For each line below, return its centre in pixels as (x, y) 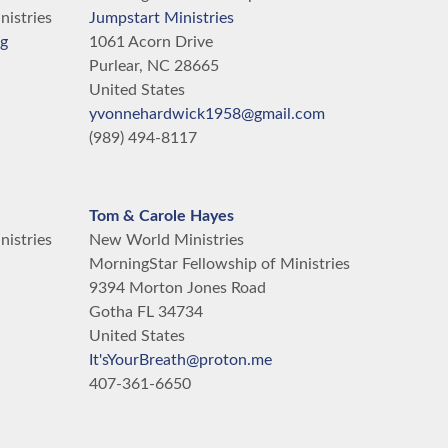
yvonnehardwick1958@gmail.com (206, 114)
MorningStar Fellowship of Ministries (219, 264)
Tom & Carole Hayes (161, 216)
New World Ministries (166, 240)
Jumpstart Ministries (161, 18)
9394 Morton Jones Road (177, 288)
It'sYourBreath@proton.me (180, 360)
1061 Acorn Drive (150, 42)
